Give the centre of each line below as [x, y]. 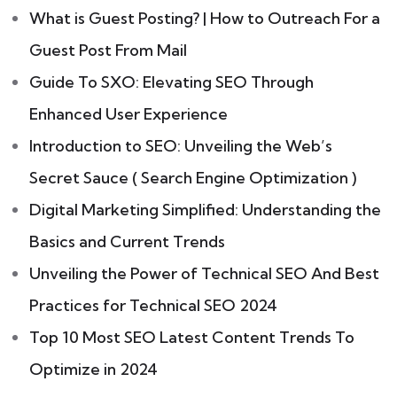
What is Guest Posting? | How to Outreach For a [205, 18]
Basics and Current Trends [127, 241]
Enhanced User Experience [128, 113]
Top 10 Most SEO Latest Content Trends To [192, 337]
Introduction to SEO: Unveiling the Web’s [181, 145]
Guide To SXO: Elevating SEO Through [171, 82]
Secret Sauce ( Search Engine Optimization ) [193, 177]
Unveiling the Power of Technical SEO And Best [204, 273]
